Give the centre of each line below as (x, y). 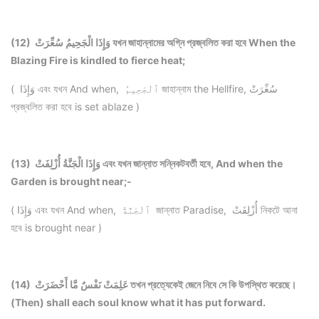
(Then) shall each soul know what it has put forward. (138, 303)
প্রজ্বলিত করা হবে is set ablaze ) (77, 107)
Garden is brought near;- (71, 182)
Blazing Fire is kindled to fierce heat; (98, 61)
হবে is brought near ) (58, 228)
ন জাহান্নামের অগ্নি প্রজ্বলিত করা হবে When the (209, 43)
